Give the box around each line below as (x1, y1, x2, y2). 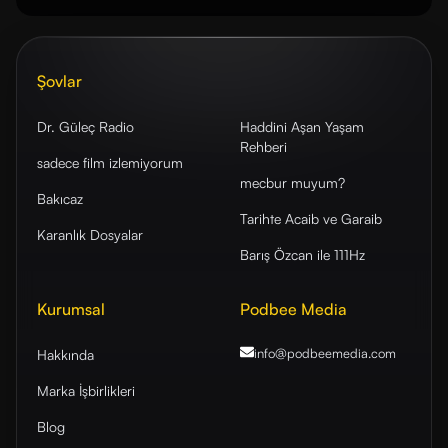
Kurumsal (37, 299, 105, 319)
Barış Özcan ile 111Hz (240, 246, 365, 263)
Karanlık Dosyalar (37, 226, 143, 243)
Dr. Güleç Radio (37, 118, 134, 135)
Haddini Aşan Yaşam (240, 118, 364, 135)
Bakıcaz (37, 190, 83, 207)
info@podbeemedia (254, 345, 368, 361)
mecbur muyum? (240, 174, 345, 191)
